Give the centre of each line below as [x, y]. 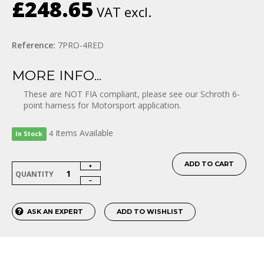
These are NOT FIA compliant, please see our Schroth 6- [132, 94]
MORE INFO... [57, 75]
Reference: [34, 45]
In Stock [29, 134]
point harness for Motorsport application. [102, 105]
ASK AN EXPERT [55, 212]
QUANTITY [34, 174]
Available [96, 133]
